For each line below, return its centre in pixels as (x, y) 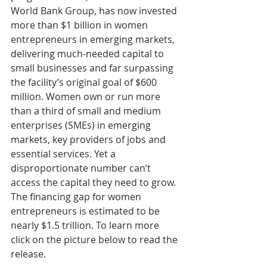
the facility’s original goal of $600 (85, 82)
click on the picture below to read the (95, 240)
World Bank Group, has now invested (95, 11)
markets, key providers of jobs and (89, 139)
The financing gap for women (77, 197)
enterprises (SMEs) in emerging (82, 125)
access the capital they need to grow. (94, 182)
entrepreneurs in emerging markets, (94, 39)
